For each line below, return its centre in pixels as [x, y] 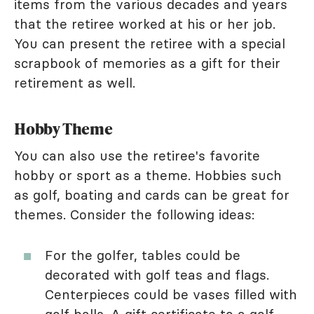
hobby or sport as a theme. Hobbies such [148, 176]
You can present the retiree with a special [150, 44]
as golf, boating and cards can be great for [152, 195]
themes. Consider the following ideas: [134, 215]
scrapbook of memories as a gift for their [147, 63]
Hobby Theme [63, 129]
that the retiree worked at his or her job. [145, 24]
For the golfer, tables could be [143, 255]
